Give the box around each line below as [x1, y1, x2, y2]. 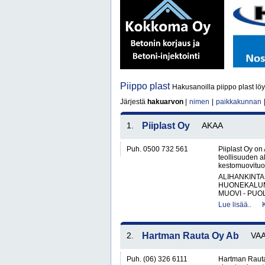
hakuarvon [147, 98, 183, 106]
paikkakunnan [216, 98, 261, 106]
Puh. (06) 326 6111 [127, 255, 188, 263]
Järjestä [120, 98, 147, 106]
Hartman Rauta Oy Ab [142, 231, 239, 241]
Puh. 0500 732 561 [127, 145, 188, 153]
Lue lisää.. [218, 201, 251, 209]
